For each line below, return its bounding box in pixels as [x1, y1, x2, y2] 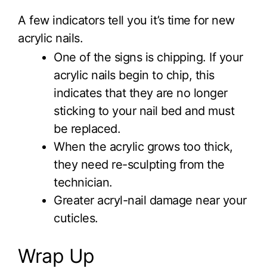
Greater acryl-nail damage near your [54, 193, 247, 207]
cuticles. [54, 211, 98, 225]
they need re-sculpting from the [54, 157, 225, 172]
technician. [54, 175, 113, 190]
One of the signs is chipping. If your [54, 50, 243, 64]
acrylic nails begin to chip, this [54, 68, 215, 82]
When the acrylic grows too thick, [54, 139, 233, 154]
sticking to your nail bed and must [54, 104, 234, 118]
